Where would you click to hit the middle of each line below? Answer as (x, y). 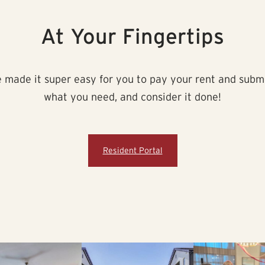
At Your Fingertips (132, 36)
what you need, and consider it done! (132, 97)
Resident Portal (132, 151)
